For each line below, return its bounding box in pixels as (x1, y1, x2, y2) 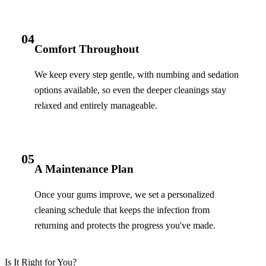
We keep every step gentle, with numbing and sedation (34, 69, 239, 80)
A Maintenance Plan (34, 163, 134, 176)
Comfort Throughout (34, 42, 139, 55)
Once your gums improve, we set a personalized (34, 189, 214, 200)
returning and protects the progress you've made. (34, 220, 216, 231)
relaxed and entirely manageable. (34, 100, 157, 111)
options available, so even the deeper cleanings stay (34, 85, 226, 96)
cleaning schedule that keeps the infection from (34, 205, 210, 216)
